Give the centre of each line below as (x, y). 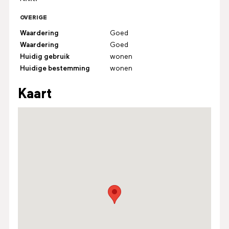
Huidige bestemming (55, 68)
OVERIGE (33, 18)
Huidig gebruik (45, 56)
